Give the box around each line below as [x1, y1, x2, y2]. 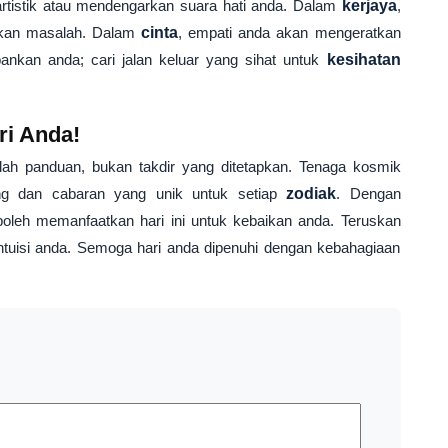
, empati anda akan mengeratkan [178, 24, 401, 41]
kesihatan [326, 51, 401, 68]
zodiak [286, 185, 337, 202]
